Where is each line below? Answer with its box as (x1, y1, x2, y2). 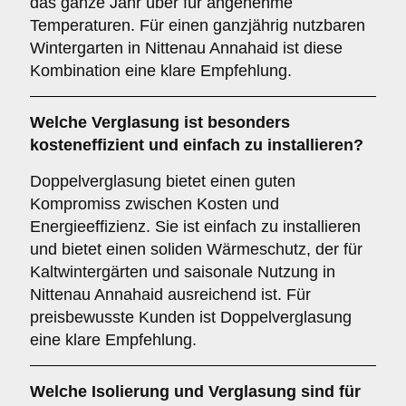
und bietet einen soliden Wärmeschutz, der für (30, 240, 362, 258)
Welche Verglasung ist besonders (30, 113, 290, 131)
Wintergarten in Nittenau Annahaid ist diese (30, 39, 343, 57)
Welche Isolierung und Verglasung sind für (30, 382, 361, 401)
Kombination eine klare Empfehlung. (30, 62, 292, 80)
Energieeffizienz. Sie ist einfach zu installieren (30, 217, 361, 236)
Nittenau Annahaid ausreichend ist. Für (30, 285, 311, 304)
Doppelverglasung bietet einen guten (30, 172, 295, 190)
